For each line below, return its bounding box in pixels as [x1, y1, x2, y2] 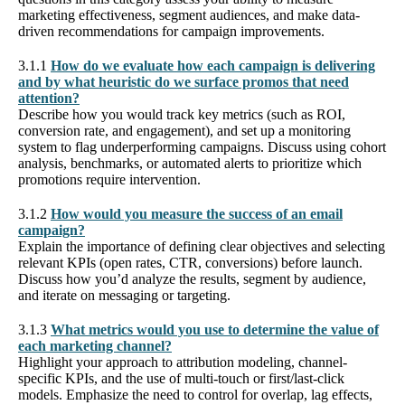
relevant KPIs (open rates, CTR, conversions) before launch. [18, 254, 363, 270]
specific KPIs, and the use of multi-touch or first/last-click [18, 370, 344, 386]
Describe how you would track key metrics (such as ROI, [18, 106, 345, 122]
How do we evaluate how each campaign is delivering [51, 57, 375, 73]
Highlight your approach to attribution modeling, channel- [18, 353, 347, 370]
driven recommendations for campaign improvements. [18, 23, 325, 39]
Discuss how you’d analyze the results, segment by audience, [18, 270, 366, 287]
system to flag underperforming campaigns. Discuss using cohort [18, 138, 386, 155]
